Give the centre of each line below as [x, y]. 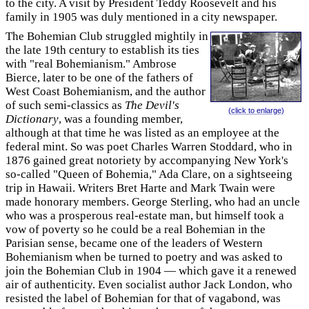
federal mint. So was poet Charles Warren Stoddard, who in [149, 147]
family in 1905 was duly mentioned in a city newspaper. [141, 17]
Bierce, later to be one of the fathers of [99, 78]
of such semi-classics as [65, 105]
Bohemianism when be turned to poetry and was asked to [144, 257]
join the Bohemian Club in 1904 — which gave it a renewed [151, 271]
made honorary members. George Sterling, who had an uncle [153, 202]
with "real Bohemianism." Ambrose [91, 64]
